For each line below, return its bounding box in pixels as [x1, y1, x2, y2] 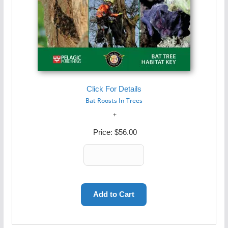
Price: [91, 128, 115, 136]
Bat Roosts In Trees [85, 96, 142, 105]
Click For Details [86, 84, 141, 93]
